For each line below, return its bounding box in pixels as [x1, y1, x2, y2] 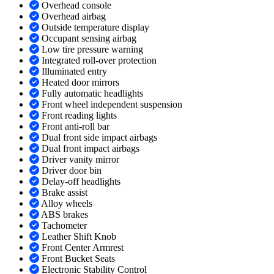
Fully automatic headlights [42, 88, 143, 99]
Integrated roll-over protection [42, 55, 157, 66]
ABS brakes [41, 209, 88, 220]
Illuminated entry [42, 66, 107, 77]
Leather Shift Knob [42, 231, 116, 242]
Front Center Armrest [42, 242, 124, 253]
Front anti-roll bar [42, 121, 109, 132]
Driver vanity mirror [42, 154, 119, 165]
